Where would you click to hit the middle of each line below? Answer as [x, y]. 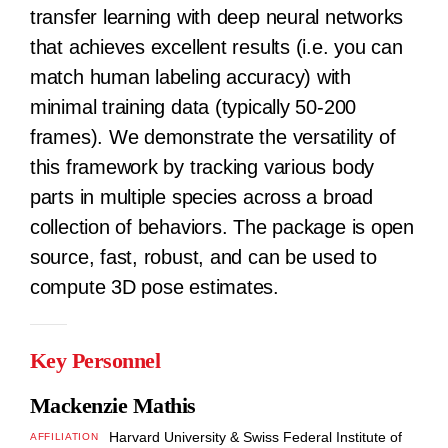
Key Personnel [95, 360]
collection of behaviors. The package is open [221, 226]
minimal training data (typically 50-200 [193, 106]
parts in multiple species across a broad [201, 196]
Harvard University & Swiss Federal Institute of [255, 436]
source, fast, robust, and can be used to [203, 256]
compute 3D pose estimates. [154, 286]
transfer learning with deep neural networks [216, 16]
